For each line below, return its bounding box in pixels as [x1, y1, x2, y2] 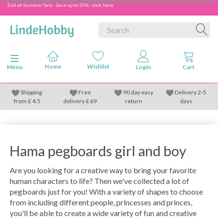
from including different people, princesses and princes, [10, 198, 192, 207]
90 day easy [123, 89, 153, 96]
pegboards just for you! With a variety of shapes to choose [10, 187, 203, 196]
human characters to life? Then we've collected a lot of [10, 176, 189, 185]
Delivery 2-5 [175, 89, 206, 96]
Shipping [20, 89, 42, 96]
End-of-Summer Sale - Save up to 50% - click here [7, 2, 113, 8]
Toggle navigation [14, 55, 56, 62]
